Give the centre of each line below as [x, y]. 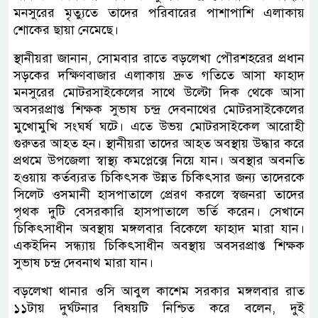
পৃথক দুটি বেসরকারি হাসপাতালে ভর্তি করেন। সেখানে [159, 211]
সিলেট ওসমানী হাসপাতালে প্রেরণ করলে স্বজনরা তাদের [159, 194]
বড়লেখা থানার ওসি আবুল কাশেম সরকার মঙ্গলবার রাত [159, 291]
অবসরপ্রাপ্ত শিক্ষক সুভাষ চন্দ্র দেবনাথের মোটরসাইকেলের [159, 109]
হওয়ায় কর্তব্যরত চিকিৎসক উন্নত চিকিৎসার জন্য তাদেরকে [159, 177]
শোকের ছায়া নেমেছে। [66, 29]
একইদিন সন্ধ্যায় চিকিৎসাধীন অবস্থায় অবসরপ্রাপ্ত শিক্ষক [159, 245]
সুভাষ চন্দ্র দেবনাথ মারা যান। [83, 262]
